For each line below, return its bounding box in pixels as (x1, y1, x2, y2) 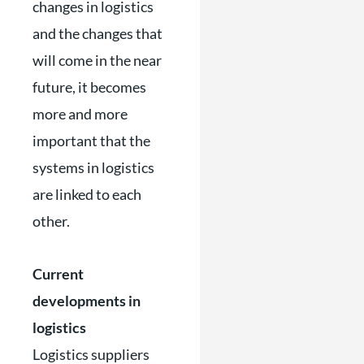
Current (32, 264, 84, 283)
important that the (32, 132, 150, 150)
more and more (32, 105, 128, 123)
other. (32, 212, 70, 231)
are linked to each (32, 185, 141, 204)
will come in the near (32, 51, 162, 70)
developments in (32, 291, 141, 310)
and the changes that (32, 24, 162, 43)
